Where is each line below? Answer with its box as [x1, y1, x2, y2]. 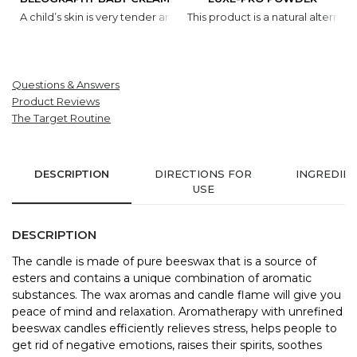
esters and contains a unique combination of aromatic [12, 270, 312, 285]
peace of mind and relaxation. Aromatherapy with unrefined [12, 304, 343, 319]
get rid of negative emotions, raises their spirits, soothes [12, 337, 322, 352]
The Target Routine [12, 111, 111, 124]
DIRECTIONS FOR [155, 167, 252, 180]
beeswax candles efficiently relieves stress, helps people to [12, 320, 337, 335]
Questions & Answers [12, 77, 120, 91]
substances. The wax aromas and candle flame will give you [12, 287, 341, 302]
